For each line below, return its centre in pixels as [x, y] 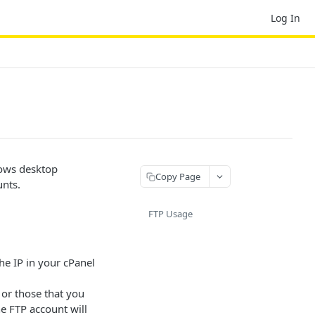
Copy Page [178, 176]
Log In [285, 18]
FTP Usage [171, 214]
